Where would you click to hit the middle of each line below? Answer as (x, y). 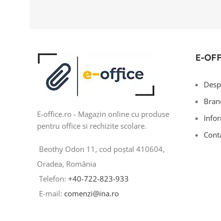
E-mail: (51, 193)
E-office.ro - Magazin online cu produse (103, 114)
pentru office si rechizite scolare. (92, 126)
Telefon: (54, 179)
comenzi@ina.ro (91, 193)
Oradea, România (67, 164)
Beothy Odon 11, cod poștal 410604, (102, 149)
